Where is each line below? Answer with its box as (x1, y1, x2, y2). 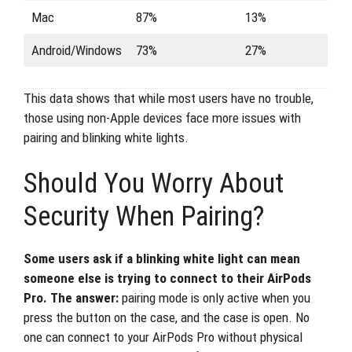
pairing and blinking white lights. (24, 129, 189, 145)
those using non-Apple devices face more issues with (24, 109, 301, 126)
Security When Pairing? (24, 200, 264, 233)
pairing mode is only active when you (119, 290, 310, 306)
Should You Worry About (24, 167, 284, 200)
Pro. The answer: (24, 290, 119, 306)
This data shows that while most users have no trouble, (24, 90, 313, 106)
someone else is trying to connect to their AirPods (24, 270, 311, 286)
